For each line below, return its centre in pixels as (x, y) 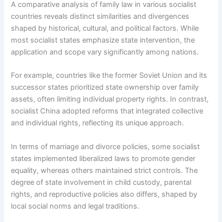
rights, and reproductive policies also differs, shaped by (104, 194)
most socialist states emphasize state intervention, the (103, 40)
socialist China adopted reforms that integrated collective (107, 111)
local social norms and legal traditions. (75, 206)
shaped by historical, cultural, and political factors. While (105, 28)
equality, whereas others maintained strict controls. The (105, 170)
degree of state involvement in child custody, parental (101, 182)
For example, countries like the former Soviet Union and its (109, 76)
